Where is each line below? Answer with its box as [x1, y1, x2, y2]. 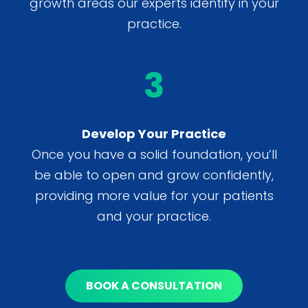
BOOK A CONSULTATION [86, 278, 222, 294]
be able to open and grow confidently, [34, 166, 274, 184]
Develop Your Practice [82, 125, 226, 143]
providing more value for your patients [34, 187, 274, 205]
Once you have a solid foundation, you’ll [31, 146, 277, 164]
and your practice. [97, 208, 211, 225]
